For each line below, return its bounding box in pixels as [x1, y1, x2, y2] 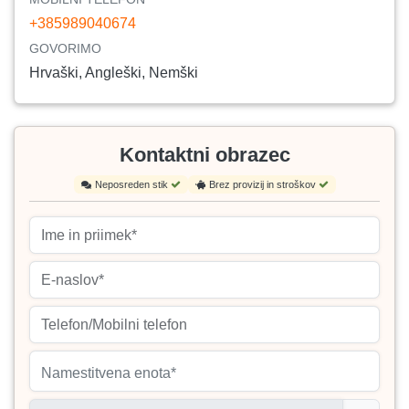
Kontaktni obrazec [119, 142, 290, 166]
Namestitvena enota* [41, 364, 176, 381]
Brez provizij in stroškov [208, 178, 319, 190]
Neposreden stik [94, 178, 171, 190]
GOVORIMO [29, 40, 101, 56]
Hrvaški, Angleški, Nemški [29, 64, 198, 80]
